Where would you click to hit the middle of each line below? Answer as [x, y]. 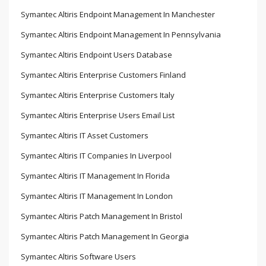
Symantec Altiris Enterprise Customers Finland [103, 75]
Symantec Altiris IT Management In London [97, 196]
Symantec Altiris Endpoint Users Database [96, 54]
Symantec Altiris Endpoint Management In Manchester [118, 14]
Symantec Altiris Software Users [78, 256]
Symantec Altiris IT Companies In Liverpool [96, 155]
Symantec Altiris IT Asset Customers [85, 135]
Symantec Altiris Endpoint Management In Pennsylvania [121, 34]
